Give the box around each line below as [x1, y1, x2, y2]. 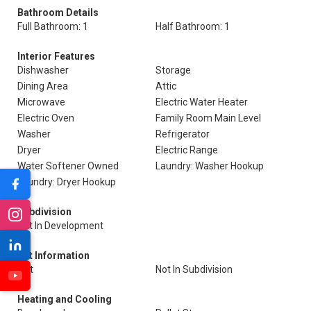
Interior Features [17, 51, 95, 62]
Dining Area [17, 81, 68, 92]
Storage [155, 65, 191, 76]
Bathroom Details [17, 7, 99, 18]
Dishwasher [17, 65, 69, 76]
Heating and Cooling [17, 294, 112, 305]
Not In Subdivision [155, 264, 233, 275]
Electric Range [155, 144, 218, 155]
